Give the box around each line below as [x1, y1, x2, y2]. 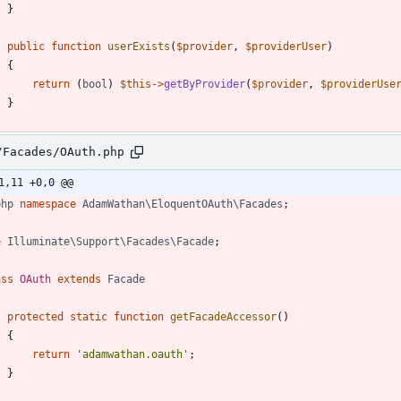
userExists [107, 39, 170, 53]
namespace [20, 197, 76, 210]
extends [57, 272, 101, 286]
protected [7, 310, 64, 323]
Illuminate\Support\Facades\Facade [7, 235, 214, 248]
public [7, 39, 45, 53]
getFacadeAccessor [170, 310, 277, 323]
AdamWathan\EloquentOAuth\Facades [82, 197, 283, 210]
